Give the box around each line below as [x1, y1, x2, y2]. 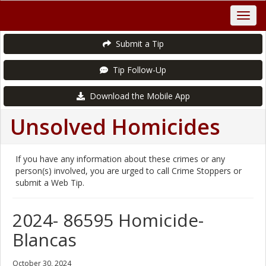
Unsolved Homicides [10, 112, 220, 141]
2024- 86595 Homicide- [12, 208, 204, 232]
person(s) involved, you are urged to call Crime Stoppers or [15, 165, 242, 176]
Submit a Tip [110, 38, 164, 49]
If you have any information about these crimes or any [15, 153, 225, 164]
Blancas [12, 227, 77, 252]
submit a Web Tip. [15, 177, 89, 188]
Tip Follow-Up [108, 64, 166, 75]
